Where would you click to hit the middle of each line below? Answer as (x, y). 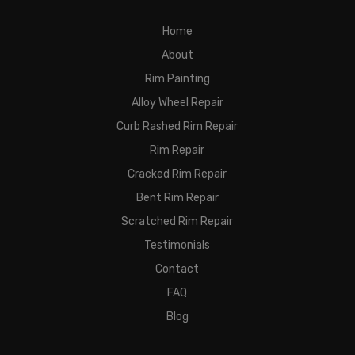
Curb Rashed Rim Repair (177, 127)
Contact (177, 269)
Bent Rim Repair (177, 198)
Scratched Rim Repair (177, 222)
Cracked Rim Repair (177, 174)
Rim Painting (177, 79)
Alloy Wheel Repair (177, 103)
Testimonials (177, 246)
